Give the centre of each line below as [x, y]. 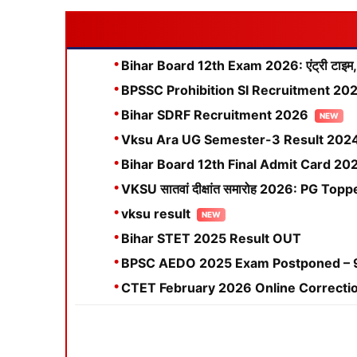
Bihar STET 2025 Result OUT [211, 238]
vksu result [156, 214]
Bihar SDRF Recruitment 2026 [215, 115]
